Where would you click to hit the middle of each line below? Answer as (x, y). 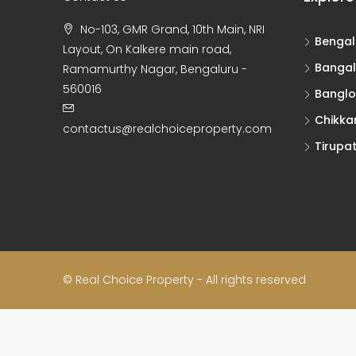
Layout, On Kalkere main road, (147, 49)
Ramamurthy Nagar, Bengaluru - (155, 69)
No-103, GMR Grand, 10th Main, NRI (172, 29)
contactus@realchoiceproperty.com (167, 129)
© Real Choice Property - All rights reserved (184, 280)
